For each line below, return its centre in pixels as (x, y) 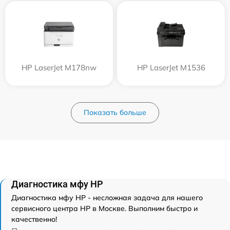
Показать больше (115, 113)
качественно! (34, 219)
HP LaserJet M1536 (171, 68)
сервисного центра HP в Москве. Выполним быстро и (104, 209)
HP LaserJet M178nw (59, 68)
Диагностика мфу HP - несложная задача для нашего (107, 198)
